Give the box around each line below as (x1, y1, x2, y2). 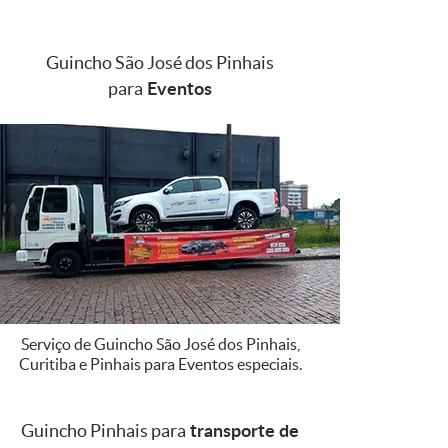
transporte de (186, 416, 299, 443)
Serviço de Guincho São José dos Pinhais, (20, 334, 300, 353)
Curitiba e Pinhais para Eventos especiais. (18, 354, 302, 373)
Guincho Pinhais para (21, 419, 186, 441)
